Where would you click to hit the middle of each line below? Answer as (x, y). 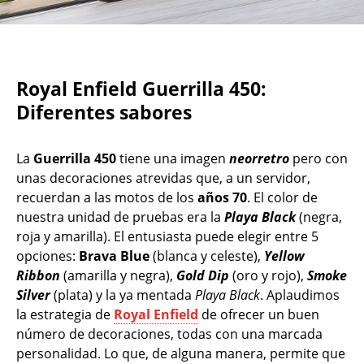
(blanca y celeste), (207, 256)
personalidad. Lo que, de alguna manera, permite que (181, 353)
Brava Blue (114, 256)
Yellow (284, 256)
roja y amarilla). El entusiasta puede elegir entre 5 (167, 236)
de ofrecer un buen (259, 314)
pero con (318, 158)
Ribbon (38, 275)
